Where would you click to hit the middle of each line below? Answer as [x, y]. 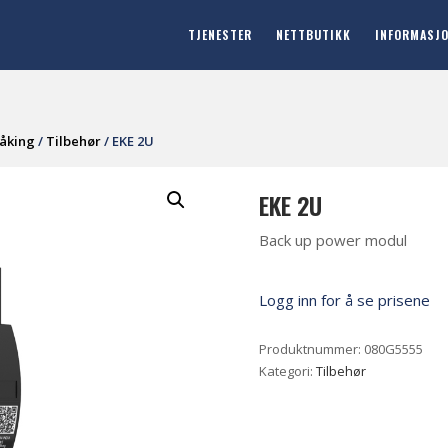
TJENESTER [220, 34]
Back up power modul [333, 240]
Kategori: [288, 371]
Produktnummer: [312, 349]
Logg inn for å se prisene [345, 300]
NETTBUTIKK [313, 34]
